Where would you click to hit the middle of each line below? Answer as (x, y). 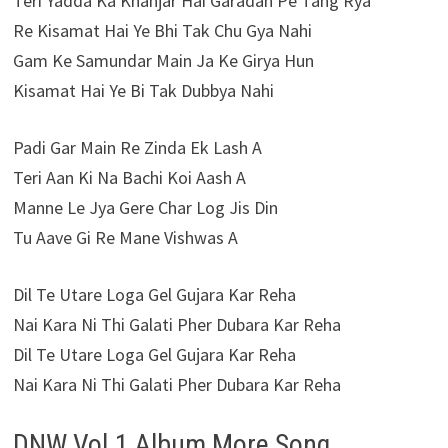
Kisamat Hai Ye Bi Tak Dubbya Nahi (143, 91)
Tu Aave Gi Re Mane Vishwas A (125, 238)
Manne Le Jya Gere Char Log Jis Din (145, 208)
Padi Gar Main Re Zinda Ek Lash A (137, 148)
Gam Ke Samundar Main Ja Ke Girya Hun (163, 61)
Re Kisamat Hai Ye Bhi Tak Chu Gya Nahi (162, 31)
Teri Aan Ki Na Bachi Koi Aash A (129, 178)
